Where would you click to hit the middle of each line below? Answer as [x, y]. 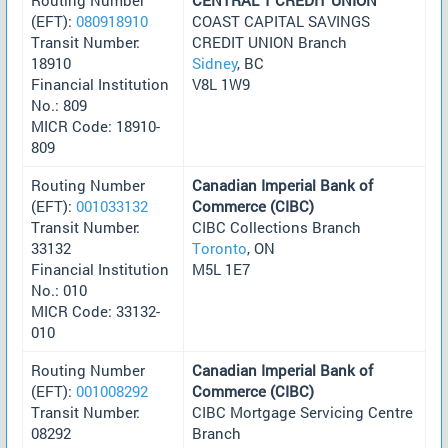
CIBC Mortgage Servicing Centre [302, 411]
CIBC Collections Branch [276, 226]
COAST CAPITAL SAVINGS [281, 20]
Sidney [215, 62]
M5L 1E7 [221, 268]
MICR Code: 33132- [95, 310]
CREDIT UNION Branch [269, 41]
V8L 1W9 [221, 83]
